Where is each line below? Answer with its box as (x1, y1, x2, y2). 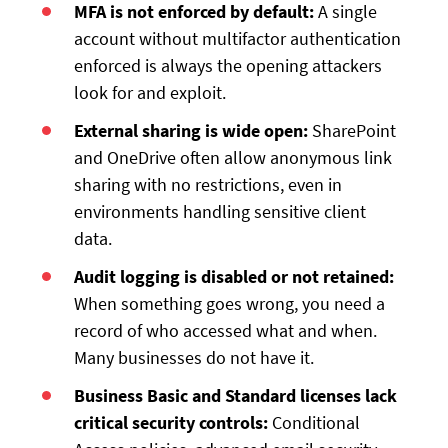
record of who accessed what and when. (74, 318, 378, 342)
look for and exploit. (74, 81, 227, 105)
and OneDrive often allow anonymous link (74, 146, 393, 170)
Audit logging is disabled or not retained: (74, 264, 395, 288)
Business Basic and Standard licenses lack (74, 383, 398, 407)
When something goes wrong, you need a (74, 291, 386, 315)
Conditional (272, 410, 361, 434)
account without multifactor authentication (74, 27, 402, 51)
